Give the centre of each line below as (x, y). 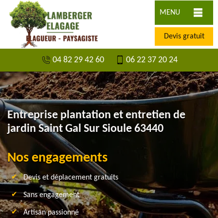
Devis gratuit (184, 36)
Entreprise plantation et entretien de (96, 115)
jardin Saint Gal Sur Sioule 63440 (85, 129)
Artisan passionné (51, 213)
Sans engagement (51, 195)
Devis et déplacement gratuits (71, 178)
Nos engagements (57, 158)
